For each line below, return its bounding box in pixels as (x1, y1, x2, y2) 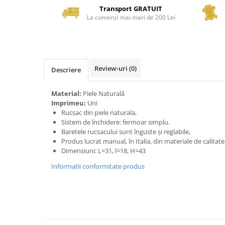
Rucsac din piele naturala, (61, 108, 138, 117)
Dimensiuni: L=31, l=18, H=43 (61, 146, 146, 155)
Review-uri (94, 64, 129, 73)
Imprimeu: (51, 98, 87, 107)
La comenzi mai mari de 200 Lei (86, 13, 175, 22)
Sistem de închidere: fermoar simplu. (61, 118, 170, 127)
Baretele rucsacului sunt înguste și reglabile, (61, 127, 190, 136)
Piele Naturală (83, 89, 126, 98)
